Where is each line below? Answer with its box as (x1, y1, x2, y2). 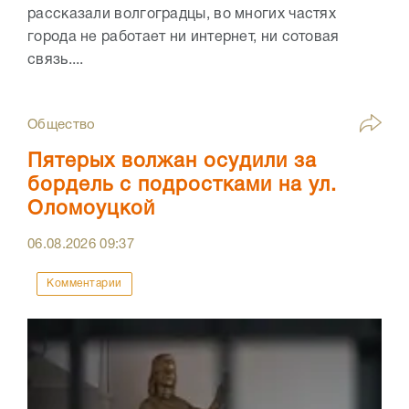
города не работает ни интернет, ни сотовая (27, 30, 340, 44)
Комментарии (47, 278, 122, 288)
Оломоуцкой (27, 199, 155, 218)
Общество (27, 118, 96, 131)
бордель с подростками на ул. (27, 175, 337, 194)
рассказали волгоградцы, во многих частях (27, 7, 336, 21)
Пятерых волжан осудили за (27, 152, 317, 171)
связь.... (27, 53, 84, 67)
